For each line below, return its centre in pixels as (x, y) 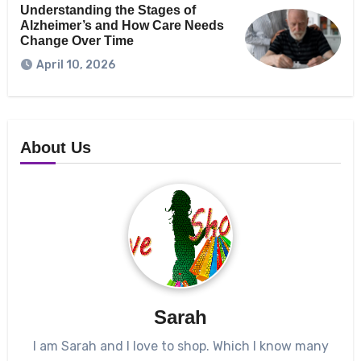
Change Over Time (77, 40)
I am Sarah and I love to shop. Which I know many (180, 346)
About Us (55, 148)
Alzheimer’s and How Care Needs (122, 25)
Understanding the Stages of (108, 10)
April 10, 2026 (75, 65)
